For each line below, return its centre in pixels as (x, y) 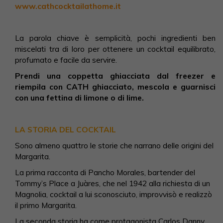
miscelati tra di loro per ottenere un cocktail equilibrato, (115, 49)
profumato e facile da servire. (66, 60)
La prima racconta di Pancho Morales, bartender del (105, 172)
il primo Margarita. (46, 205)
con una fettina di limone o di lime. (79, 98)
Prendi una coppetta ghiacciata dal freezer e (115, 76)
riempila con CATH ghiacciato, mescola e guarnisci (115, 87)
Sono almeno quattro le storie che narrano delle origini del (114, 146)
